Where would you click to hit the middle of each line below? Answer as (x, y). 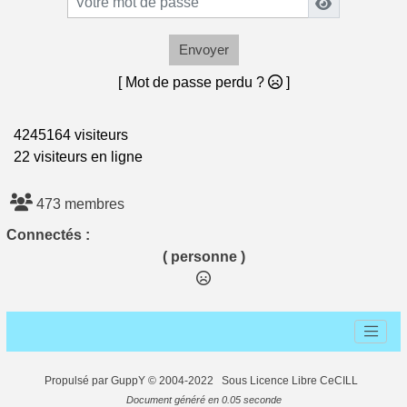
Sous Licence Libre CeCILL (291, 380)
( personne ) (203, 256)
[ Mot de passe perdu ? (193, 82)
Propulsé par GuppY (96, 380)
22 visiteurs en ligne (74, 156)
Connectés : (48, 234)
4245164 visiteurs (67, 134)
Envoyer (203, 49)
